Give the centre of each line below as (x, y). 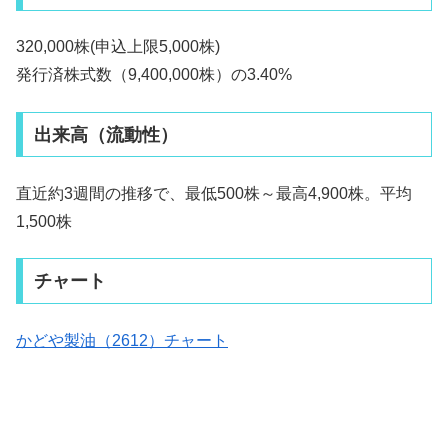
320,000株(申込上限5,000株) (118, 47)
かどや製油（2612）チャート (122, 340)
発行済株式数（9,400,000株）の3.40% (154, 75)
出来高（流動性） (105, 134)
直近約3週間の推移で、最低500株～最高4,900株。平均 (214, 193)
